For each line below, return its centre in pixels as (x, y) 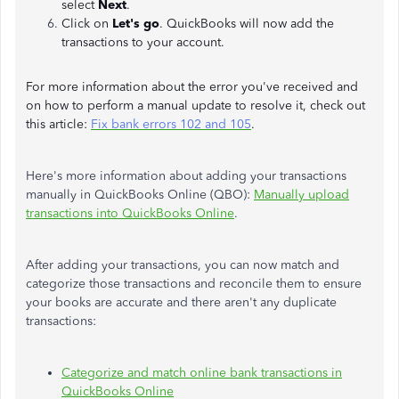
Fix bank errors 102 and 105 (171, 124)
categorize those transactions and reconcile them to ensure (194, 284)
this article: (58, 124)
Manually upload (301, 195)
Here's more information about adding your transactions (186, 176)
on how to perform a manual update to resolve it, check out (195, 106)
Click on (87, 24)
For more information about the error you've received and (192, 87)
